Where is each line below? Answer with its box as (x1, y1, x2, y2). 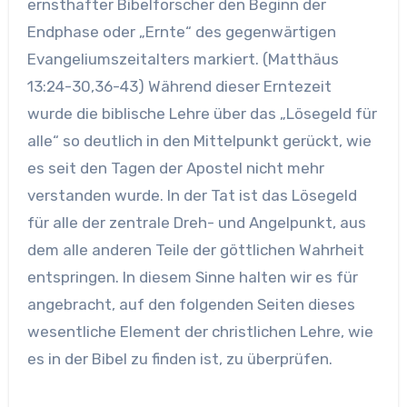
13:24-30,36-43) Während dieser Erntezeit (26, 76, 332, 95)
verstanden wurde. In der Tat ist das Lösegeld (26, 185, 357, 204)
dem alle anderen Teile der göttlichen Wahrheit (26, 240, 364, 259)
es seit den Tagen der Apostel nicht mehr (26, 158, 324, 177)
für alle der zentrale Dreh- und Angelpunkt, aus (26, 213, 366, 232)
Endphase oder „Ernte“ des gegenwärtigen (26, 22, 336, 41)
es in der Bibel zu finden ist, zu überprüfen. (26, 349, 333, 368)
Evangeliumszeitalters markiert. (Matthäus (26, 49, 339, 68)
